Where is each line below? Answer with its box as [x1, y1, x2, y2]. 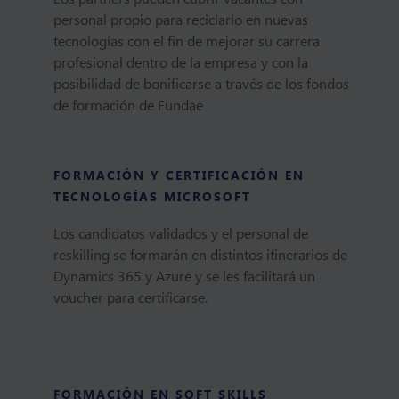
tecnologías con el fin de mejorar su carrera [53, 32, 320, 52]
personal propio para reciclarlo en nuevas [53, 11, 308, 30]
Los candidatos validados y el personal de [53, 224, 308, 244]
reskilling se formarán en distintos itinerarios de [53, 246, 347, 265]
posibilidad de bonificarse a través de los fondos [53, 75, 349, 94]
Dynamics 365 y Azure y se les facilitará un [53, 267, 315, 287]
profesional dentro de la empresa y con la [53, 53, 308, 73]
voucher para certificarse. [53, 289, 208, 308]
